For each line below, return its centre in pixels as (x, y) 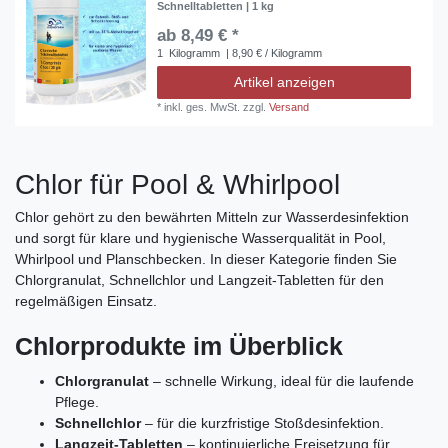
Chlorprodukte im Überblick (179, 346)
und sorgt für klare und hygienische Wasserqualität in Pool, (200, 238)
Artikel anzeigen (284, 82)
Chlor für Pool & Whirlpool (177, 185)
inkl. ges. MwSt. (202, 107)
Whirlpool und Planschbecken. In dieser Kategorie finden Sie (206, 259)
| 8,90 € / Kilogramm (273, 53)
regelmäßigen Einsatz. (86, 301)
